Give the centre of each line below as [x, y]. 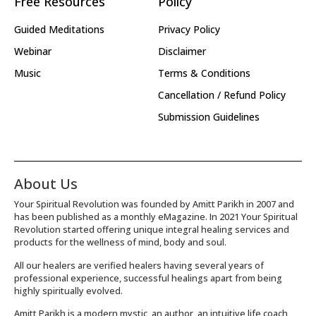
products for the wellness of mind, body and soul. [120, 243]
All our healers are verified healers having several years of [139, 265]
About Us [46, 184]
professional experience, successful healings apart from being [148, 278]
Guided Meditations [59, 30]
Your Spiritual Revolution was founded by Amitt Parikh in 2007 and [154, 205]
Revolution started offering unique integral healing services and [152, 230]
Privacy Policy [189, 30]
